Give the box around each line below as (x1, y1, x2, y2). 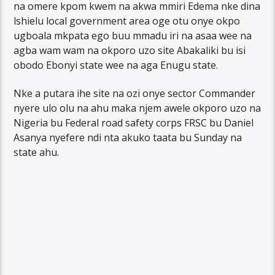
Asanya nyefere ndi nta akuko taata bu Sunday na (14, 131, 242, 145)
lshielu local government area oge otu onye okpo (14, 14, 241, 28)
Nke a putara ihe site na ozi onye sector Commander (14, 87, 256, 101)
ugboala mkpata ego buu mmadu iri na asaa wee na (14, 28, 252, 42)
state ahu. (14, 145, 60, 160)
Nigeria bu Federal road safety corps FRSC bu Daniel (14, 116, 254, 130)
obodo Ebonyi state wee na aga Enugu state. (14, 58, 219, 72)
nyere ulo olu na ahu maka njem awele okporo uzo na (14, 101, 261, 115)
